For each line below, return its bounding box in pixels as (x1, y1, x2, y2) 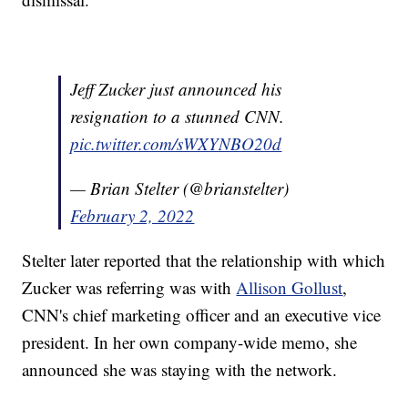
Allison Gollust (236, 276, 343, 300)
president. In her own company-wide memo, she (22, 331, 358, 354)
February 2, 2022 (70, 204, 195, 228)
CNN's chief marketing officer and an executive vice (22, 303, 382, 327)
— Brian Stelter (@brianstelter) (70, 177, 290, 200)
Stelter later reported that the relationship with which (22, 249, 386, 272)
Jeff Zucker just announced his (70, 77, 282, 101)
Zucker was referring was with (22, 276, 237, 300)
